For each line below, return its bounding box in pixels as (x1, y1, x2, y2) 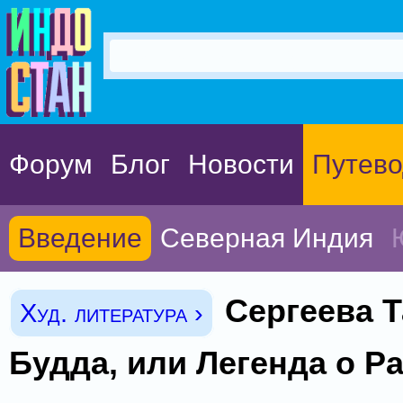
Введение (18, 223, 142, 253)
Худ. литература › (20, 299, 203, 327)
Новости (188, 149, 294, 179)
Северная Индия (160, 223, 373, 253)
